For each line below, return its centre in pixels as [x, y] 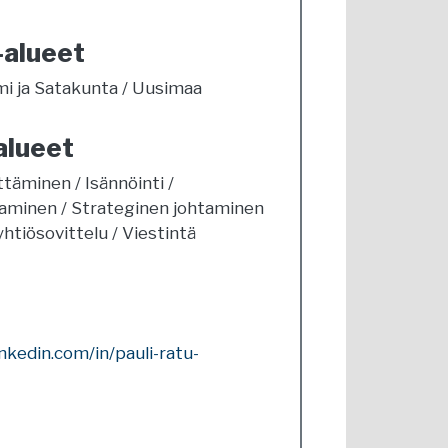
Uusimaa [166, 88]
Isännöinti [124, 183]
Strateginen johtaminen [167, 208]
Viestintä [158, 233]
